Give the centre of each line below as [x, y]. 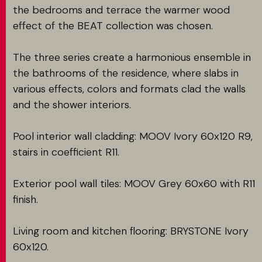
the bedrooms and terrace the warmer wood [121, 10]
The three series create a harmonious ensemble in [132, 57]
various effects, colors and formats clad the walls [129, 89]
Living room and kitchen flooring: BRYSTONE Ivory [131, 231]
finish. [27, 199]
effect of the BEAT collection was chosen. [114, 26]
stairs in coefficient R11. [68, 152]
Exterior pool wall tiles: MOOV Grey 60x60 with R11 [134, 184]
